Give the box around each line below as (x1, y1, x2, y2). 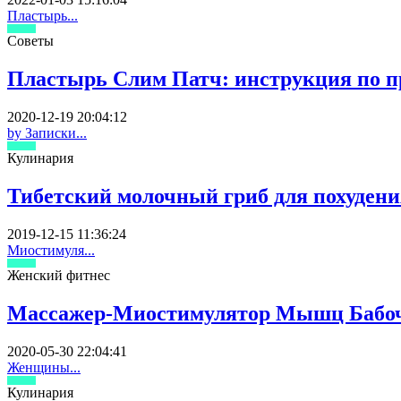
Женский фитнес (7, 267, 110, 283)
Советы (7, 33, 54, 49)
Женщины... (7, 359, 81, 375)
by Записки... (7, 125, 87, 141)
